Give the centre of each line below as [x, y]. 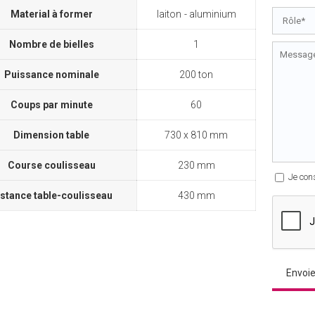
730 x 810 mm [197, 135]
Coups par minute [51, 104]
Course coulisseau [51, 165]
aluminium [212, 14]
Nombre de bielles [51, 44]
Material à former [51, 14]
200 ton [197, 74]
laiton [169, 14]
